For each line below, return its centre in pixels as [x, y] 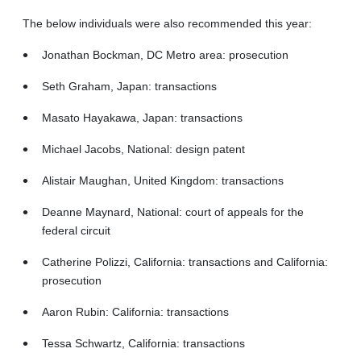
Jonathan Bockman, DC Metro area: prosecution [165, 54]
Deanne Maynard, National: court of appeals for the [173, 212]
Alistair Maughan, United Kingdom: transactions [163, 180]
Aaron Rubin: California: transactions [135, 311]
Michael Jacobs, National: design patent [143, 149]
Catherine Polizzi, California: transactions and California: [185, 261]
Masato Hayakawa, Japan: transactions [142, 117]
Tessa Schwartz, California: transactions [143, 343]
